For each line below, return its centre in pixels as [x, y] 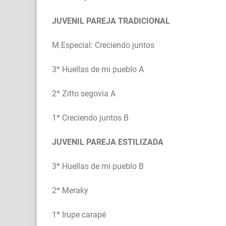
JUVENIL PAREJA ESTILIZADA [108, 142]
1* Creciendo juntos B [90, 118]
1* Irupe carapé [79, 215]
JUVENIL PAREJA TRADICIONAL [111, 21]
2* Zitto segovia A [84, 94]
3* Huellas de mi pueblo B [98, 166]
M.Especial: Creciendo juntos [103, 45]
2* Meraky [70, 191]
